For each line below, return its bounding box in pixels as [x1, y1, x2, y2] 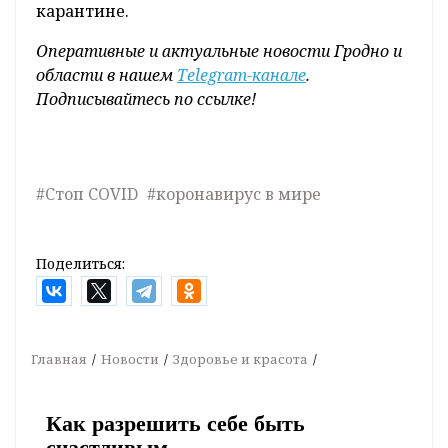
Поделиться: [36, 254, 125, 274]
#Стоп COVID [36, 183, 138, 206]
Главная [31, 350, 87, 369]
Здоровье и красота [173, 350, 308, 369]
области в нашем [36, 64, 177, 87]
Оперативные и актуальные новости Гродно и [36, 40, 402, 63]
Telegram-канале [177, 64, 306, 87]
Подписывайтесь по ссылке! [36, 88, 256, 111]
